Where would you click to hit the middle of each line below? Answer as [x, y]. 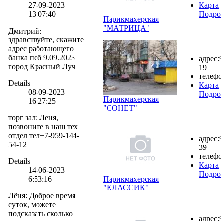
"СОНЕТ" [120, 108]
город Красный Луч [42, 66]
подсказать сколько [40, 213]
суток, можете [32, 204]
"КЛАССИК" [126, 187]
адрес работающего [41, 48]
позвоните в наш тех [43, 126]
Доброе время [52, 195]
